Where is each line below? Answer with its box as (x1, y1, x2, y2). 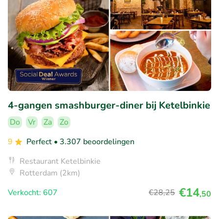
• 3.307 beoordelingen (54, 136, 134, 148)
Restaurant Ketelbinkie (20, 156, 101, 167)
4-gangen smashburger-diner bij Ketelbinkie (8, 99, 210, 112)
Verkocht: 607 (8, 187, 58, 198)
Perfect (26, 136, 54, 148)
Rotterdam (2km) (20, 168, 80, 179)
